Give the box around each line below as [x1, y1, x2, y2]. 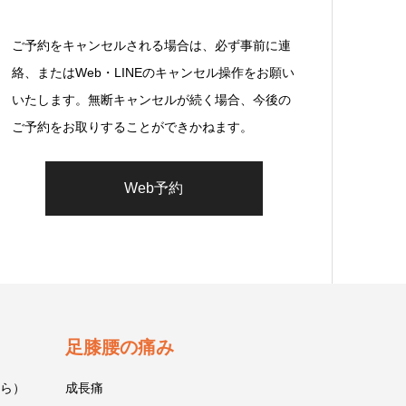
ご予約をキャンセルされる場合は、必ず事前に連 [12, 38, 291, 53]
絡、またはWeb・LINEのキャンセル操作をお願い [12, 65, 295, 80]
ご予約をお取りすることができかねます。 [12, 120, 253, 134]
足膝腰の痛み [64, 337, 174, 357]
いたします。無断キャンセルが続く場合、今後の [12, 92, 291, 107]
